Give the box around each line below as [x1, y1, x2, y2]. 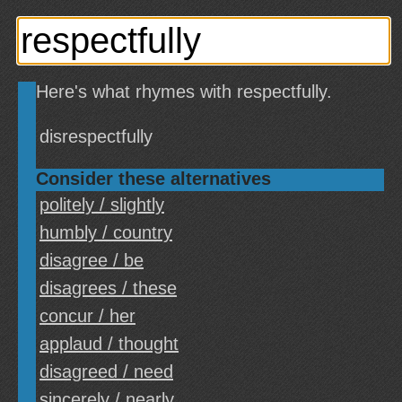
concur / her [39, 306, 135, 326]
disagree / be [39, 250, 144, 270]
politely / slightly [39, 195, 164, 214]
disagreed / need [39, 362, 173, 381]
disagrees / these [39, 278, 177, 298]
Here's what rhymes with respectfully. [36, 82, 332, 101]
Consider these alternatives [36, 169, 271, 188]
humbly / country [39, 223, 172, 242]
